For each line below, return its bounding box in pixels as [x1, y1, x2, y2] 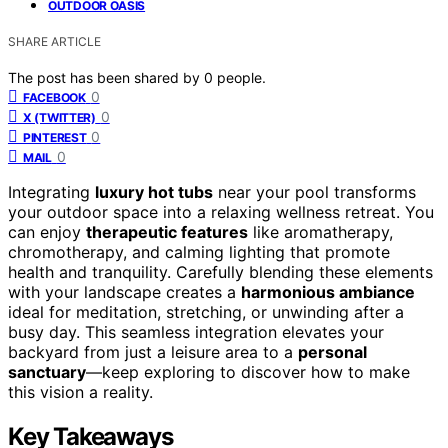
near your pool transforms [213, 181, 416, 202]
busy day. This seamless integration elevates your [8, 321, 384, 342]
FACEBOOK [23, 89, 86, 105]
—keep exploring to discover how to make [86, 361, 410, 382]
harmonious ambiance [241, 281, 415, 302]
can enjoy [8, 221, 86, 242]
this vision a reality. [8, 381, 153, 402]
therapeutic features [86, 221, 248, 242]
